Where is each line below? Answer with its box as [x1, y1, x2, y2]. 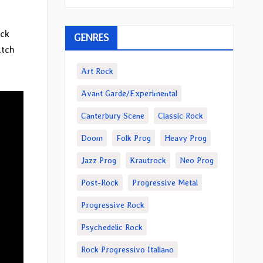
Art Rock [80, 66, 113, 76]
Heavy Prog [164, 133, 207, 143]
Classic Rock [157, 111, 203, 120]
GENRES [73, 31, 109, 43]
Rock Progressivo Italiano [80, 245, 174, 254]
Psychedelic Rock [80, 222, 143, 232]
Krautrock [129, 156, 166, 165]
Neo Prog [179, 156, 214, 165]
